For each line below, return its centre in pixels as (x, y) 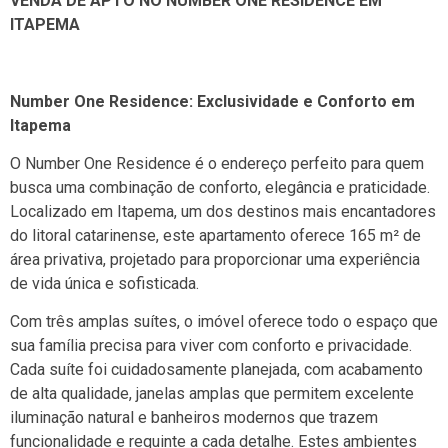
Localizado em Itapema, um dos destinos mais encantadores (223, 212)
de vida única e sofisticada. (104, 284)
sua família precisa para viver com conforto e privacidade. (211, 346)
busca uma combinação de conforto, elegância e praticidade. (220, 188)
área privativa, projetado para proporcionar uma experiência (215, 260)
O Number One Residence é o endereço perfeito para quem (217, 164)
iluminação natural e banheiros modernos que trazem (194, 418)
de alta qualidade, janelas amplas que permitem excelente (212, 394)
